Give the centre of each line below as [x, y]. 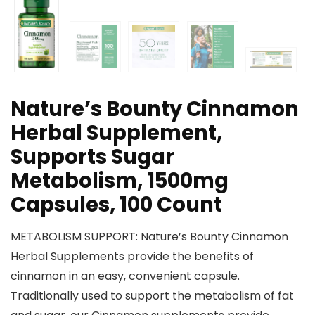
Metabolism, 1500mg [120, 181]
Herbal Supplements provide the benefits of [132, 256]
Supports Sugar [92, 157]
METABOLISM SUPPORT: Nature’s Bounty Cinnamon [149, 237]
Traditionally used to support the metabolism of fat [152, 296]
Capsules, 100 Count [116, 205]
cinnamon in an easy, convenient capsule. [125, 276]
